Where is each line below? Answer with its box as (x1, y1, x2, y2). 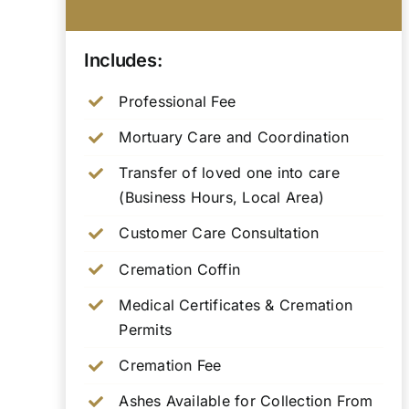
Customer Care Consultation (119, 224, 320, 243)
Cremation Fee (119, 356, 222, 374)
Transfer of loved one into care (119, 163, 340, 183)
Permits (119, 320, 173, 339)
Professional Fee (119, 91, 236, 110)
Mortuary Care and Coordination (119, 128, 350, 147)
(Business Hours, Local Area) (119, 188, 325, 207)
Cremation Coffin (119, 259, 241, 278)
